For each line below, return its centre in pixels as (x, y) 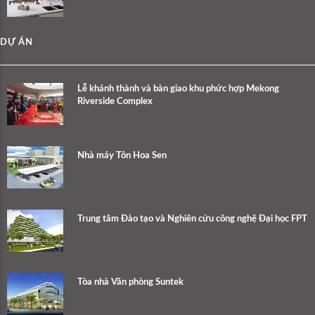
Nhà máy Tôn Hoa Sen (122, 155)
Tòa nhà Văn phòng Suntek (130, 282)
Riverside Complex (115, 101)
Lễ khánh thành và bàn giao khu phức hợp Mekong (178, 89)
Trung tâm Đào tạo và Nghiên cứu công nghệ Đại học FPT (192, 219)
